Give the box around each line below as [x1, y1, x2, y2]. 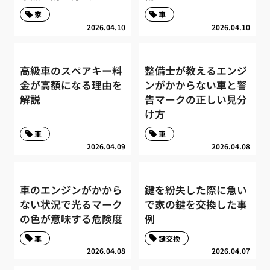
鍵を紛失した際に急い [144, 183, 247, 198]
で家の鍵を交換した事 [144, 197, 247, 212]
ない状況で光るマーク [20, 197, 123, 212]
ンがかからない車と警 [144, 78, 247, 93]
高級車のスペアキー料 [20, 63, 123, 78]
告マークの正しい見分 [144, 92, 247, 107]
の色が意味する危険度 [20, 212, 123, 227]
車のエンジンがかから [20, 183, 123, 198]
